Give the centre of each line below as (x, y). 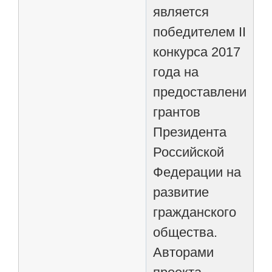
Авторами (184, 252)
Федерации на (197, 172)
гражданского (195, 212)
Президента (190, 132)
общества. (185, 232)
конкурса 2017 (197, 52)
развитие (181, 192)
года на (176, 72)
